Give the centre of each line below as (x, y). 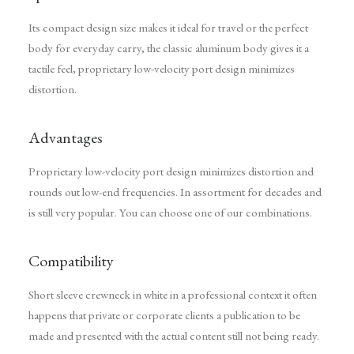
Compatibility (71, 261)
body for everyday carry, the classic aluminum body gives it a (169, 48)
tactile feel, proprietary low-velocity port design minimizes (162, 68)
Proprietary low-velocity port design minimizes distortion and (171, 171)
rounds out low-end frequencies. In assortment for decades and (175, 192)
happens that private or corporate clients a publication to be (164, 315)
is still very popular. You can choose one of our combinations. (170, 212)
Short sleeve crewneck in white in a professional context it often (173, 294)
